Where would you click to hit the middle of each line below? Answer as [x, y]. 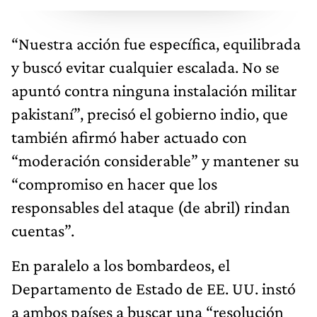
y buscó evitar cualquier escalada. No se [145, 67]
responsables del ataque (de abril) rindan [151, 207]
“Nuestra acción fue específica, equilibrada [156, 43]
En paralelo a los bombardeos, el [121, 265]
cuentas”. [43, 230]
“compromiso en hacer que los [114, 183]
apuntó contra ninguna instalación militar [154, 90]
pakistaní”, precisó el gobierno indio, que [150, 113]
